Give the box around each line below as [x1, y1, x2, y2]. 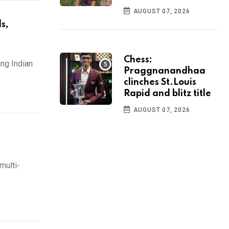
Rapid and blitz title [124, 89, 211, 99]
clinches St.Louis [124, 78, 196, 87]
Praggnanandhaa [124, 66, 205, 76]
